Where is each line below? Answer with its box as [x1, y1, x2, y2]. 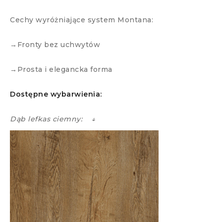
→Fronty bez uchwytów [10, 40, 100, 50]
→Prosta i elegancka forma [10, 65, 112, 74]
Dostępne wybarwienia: [10, 90, 102, 99]
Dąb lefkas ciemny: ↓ [10, 114, 96, 124]
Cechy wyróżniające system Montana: [10, 15, 153, 25]
